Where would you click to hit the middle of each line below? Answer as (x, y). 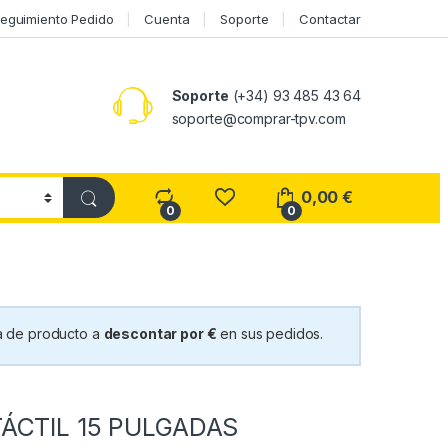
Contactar (330, 18)
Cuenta (167, 18)
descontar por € (160, 334)
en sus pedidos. (270, 334)
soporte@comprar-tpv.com (258, 118)
